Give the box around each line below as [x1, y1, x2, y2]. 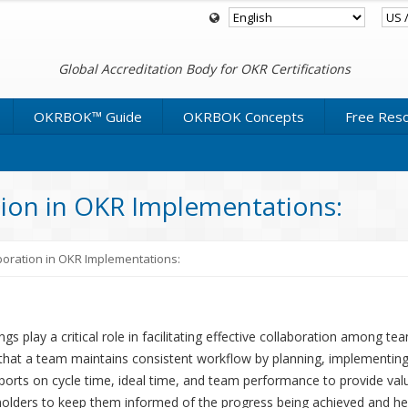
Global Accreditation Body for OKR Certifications [57, 60, 351, 77]
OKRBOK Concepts [183, 107, 304, 126]
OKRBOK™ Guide [34, 107, 142, 126]
